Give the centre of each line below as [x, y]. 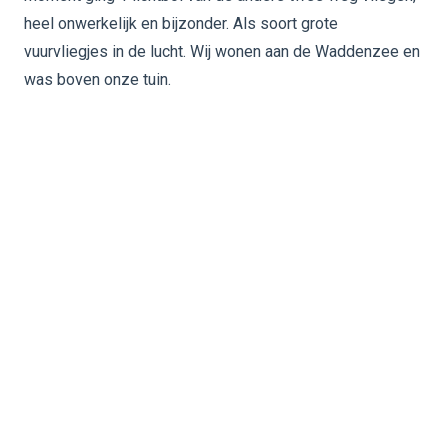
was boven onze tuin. [97, 79]
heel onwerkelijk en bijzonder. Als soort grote [181, 23]
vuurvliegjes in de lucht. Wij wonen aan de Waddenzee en [222, 51]
